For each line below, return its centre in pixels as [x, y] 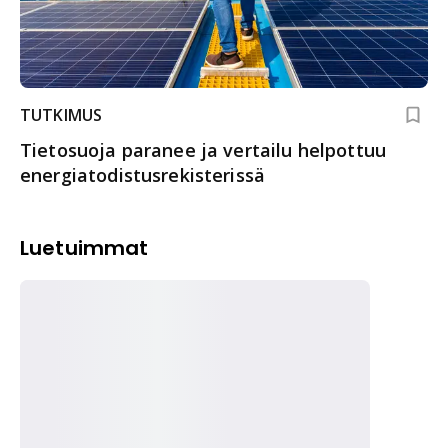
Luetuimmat [84, 247]
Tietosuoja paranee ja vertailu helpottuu [203, 149]
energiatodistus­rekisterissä [143, 174]
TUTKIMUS [61, 114]
